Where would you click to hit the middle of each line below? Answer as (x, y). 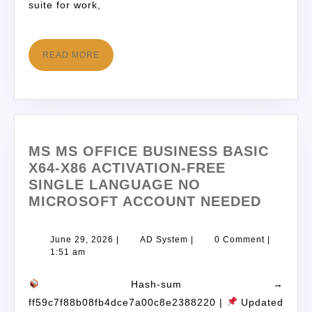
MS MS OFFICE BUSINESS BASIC (149, 151)
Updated (260, 302)
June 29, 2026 (82, 239)
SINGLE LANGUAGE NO (115, 184)
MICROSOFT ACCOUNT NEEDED (145, 201)
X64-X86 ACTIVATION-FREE (127, 167)
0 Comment (240, 239)
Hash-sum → (161, 284)
